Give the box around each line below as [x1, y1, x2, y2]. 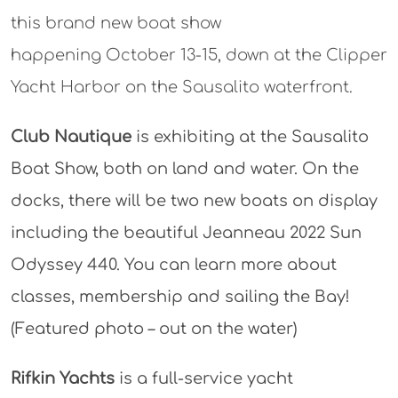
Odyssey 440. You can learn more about [10, 256, 337, 275]
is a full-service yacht [114, 370, 293, 388]
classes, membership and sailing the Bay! [10, 288, 350, 306]
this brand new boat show [10, 14, 221, 33]
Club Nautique [10, 128, 131, 147]
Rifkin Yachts [10, 370, 115, 388]
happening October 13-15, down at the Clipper [10, 46, 387, 65]
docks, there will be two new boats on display [10, 192, 378, 211]
